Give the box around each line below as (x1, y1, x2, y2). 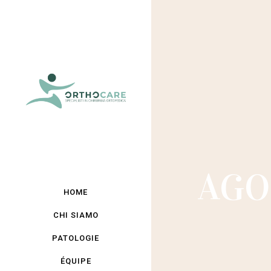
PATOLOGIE (52, 233, 99, 243)
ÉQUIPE (60, 256, 91, 266)
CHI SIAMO (53, 211, 99, 220)
